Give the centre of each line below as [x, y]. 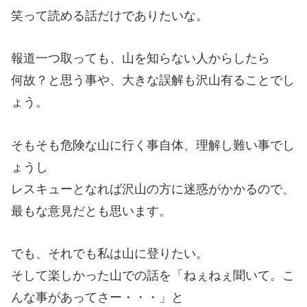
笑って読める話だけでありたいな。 [110, 15]
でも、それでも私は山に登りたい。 [110, 254]
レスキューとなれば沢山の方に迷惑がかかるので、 [153, 189]
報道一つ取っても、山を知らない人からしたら [140, 59]
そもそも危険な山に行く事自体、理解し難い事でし [153, 145]
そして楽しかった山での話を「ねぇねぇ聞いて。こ [153, 276]
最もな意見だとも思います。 [91, 211]
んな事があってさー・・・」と [97, 298]
